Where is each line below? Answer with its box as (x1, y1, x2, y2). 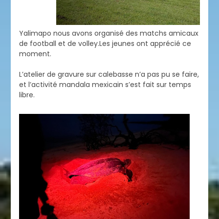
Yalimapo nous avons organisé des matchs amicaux (19, 28, 198, 38)
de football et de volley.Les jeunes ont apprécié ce (19, 38, 191, 48)
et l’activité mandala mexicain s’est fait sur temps (19, 79, 191, 89)
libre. (19, 89, 35, 100)
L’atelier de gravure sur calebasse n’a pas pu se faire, (19, 69, 199, 79)
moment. (19, 48, 51, 59)
